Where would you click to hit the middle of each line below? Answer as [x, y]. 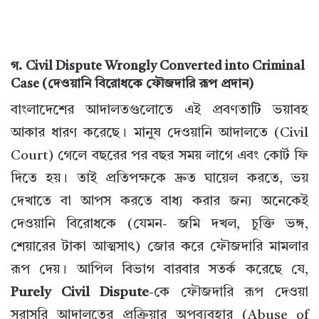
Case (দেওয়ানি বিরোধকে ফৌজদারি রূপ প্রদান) [132, 84]
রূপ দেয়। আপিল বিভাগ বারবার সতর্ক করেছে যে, [159, 271]
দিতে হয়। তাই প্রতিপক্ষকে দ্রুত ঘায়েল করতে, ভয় [159, 179]
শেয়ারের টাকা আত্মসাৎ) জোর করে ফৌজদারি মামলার [159, 248]
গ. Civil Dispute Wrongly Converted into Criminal [158, 67]
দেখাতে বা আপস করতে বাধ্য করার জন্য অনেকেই [159, 202]
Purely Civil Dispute [80, 293]
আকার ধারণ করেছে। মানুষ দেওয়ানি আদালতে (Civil [159, 134]
